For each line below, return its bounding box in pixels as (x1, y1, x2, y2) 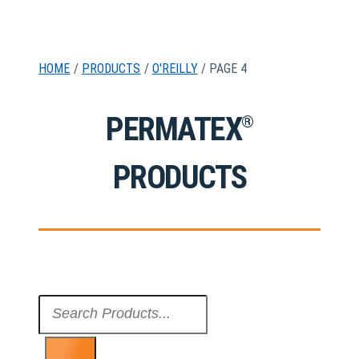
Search (38, 296, 83, 313)
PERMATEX (106, 111, 242, 149)
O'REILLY (151, 61, 198, 76)
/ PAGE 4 (197, 61, 248, 76)
